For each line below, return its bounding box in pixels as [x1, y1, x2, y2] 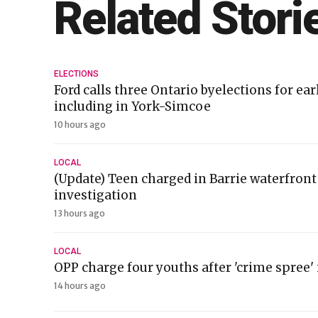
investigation [54, 187, 137, 203]
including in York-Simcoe [54, 99, 211, 114]
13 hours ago [54, 208, 105, 219]
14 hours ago [54, 280, 106, 291]
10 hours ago [54, 119, 106, 130]
